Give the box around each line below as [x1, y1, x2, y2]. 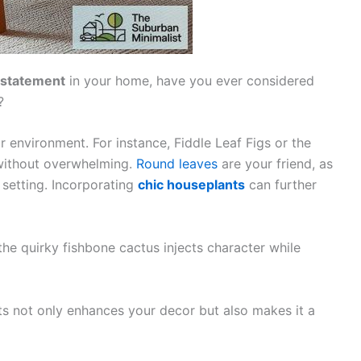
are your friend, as [218, 156, 333, 172]
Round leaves [136, 156, 218, 172]
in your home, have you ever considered [65, 72, 314, 89]
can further [245, 176, 317, 193]
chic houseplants [138, 176, 245, 193]
